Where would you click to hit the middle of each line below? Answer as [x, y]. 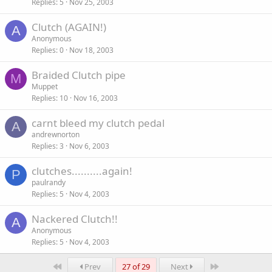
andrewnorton [56, 134]
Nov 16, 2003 [96, 98]
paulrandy [49, 182]
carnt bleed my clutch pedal [98, 123]
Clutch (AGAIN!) [69, 27]
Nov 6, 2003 [89, 146]
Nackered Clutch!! [75, 219]
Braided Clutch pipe [79, 75]
